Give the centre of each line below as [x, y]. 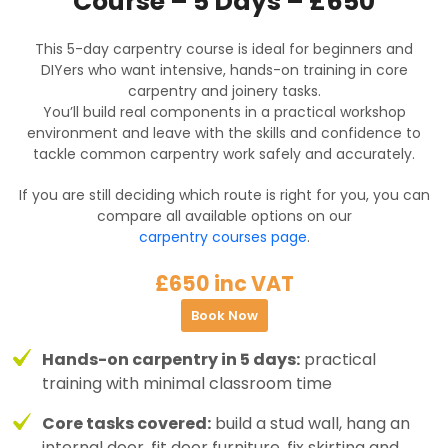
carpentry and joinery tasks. [224, 91]
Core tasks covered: [126, 424]
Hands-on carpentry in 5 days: [171, 360]
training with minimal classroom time [187, 384]
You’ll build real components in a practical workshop [224, 112]
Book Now [224, 316]
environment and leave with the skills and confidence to [224, 133]
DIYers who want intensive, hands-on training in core [224, 70]
